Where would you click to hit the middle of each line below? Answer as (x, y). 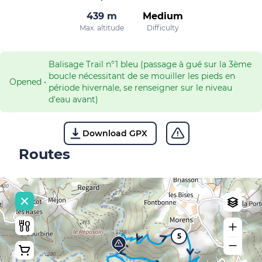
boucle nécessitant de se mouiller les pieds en (142, 76)
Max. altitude (101, 28)
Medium (163, 16)
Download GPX (115, 133)
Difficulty (163, 28)
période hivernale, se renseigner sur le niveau (140, 88)
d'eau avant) (73, 99)
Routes (44, 154)
